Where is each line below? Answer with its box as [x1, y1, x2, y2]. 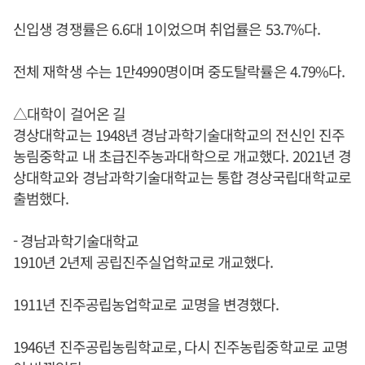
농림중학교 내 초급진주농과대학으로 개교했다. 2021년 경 [13, 145, 352, 166]
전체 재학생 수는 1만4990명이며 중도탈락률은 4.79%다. [13, 60, 345, 81]
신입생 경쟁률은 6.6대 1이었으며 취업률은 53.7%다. [13, 18, 321, 39]
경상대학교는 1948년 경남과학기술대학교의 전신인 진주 [13, 124, 345, 145]
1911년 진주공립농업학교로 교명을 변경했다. [13, 293, 279, 314]
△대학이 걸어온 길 [13, 103, 125, 124]
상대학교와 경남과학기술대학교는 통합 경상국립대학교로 [13, 166, 351, 187]
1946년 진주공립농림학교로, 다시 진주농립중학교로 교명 [13, 336, 349, 357]
